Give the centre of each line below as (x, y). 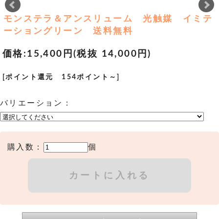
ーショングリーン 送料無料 (68, 31)
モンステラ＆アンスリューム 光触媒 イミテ (108, 19)
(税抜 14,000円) (112, 54)
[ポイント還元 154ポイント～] (61, 77)
